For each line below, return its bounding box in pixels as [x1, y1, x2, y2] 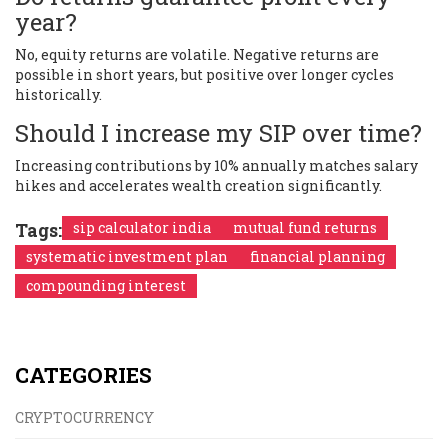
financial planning [250, 246, 385, 266]
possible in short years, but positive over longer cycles [15, 64, 394, 84]
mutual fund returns [233, 217, 377, 237]
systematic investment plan [26, 246, 228, 266]
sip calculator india [73, 217, 211, 237]
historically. [15, 84, 102, 104]
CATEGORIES [15, 360, 152, 389]
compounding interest [26, 275, 186, 295]
